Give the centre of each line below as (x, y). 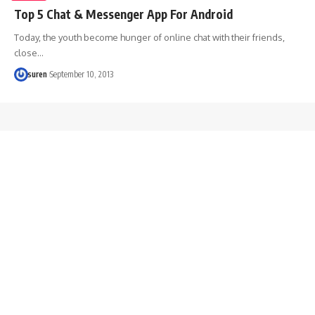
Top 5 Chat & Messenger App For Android (123, 14)
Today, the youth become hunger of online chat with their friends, (149, 37)
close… (29, 52)
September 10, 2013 (81, 74)
